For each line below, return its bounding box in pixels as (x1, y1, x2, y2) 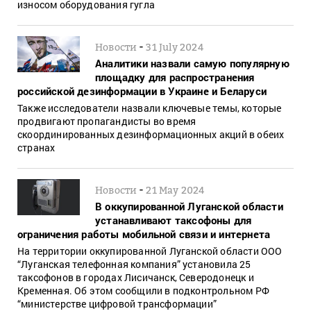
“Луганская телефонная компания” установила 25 (17, 257, 251, 271)
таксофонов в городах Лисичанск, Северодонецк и (17, 270, 254, 284)
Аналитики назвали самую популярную (95, 56, 289, 70)
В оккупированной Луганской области (95, 199, 283, 213)
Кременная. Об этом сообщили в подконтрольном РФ (17, 283, 269, 297)
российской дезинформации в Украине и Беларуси (17, 83, 267, 98)
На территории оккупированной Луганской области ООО (17, 244, 283, 258)
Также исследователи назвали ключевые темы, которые (17, 101, 282, 115)
